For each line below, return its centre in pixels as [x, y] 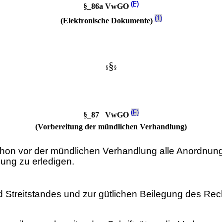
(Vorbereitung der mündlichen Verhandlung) [111, 126]
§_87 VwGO [107, 114]
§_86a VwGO [107, 6]
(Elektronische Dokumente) [107, 21]
